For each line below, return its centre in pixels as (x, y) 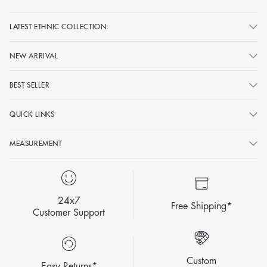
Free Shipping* (201, 207)
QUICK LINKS (32, 114)
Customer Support (69, 212)
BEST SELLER (30, 85)
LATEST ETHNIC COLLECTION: (59, 27)
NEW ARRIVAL (34, 56)
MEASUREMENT (36, 143)
